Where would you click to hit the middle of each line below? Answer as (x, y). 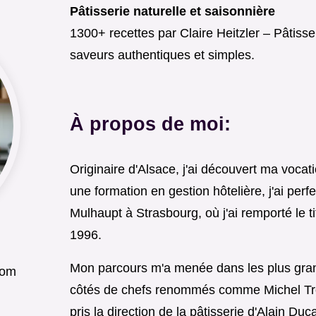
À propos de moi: (150, 124)
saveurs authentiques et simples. (162, 55)
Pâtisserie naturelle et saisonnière (172, 11)
